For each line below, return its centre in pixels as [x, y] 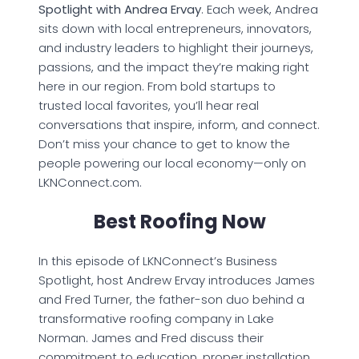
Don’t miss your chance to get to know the [164, 144]
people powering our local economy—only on [172, 163]
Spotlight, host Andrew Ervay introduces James [177, 280]
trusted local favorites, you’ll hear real [149, 106]
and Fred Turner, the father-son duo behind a [171, 300]
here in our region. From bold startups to [157, 87]
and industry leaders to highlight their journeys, [176, 48]
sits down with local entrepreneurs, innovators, [175, 29]
